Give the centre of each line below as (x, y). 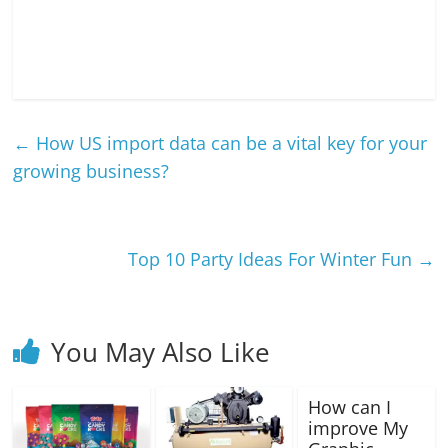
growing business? (91, 171)
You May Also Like (161, 352)
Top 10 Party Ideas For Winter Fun (272, 259)
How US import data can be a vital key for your (229, 143)
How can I (349, 407)
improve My (357, 428)
